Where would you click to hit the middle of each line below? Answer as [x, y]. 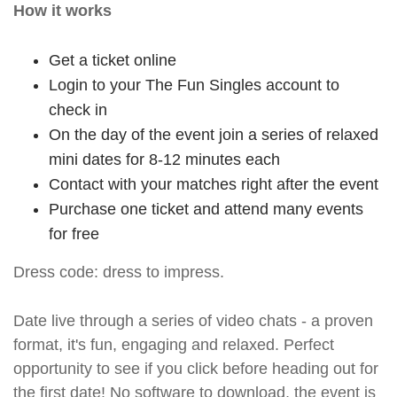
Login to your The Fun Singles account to [194, 85]
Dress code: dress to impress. [119, 272]
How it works [62, 11]
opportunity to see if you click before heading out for [196, 369]
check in [78, 110]
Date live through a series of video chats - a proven [193, 321]
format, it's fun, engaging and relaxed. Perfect [174, 345]
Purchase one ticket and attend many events [206, 209]
